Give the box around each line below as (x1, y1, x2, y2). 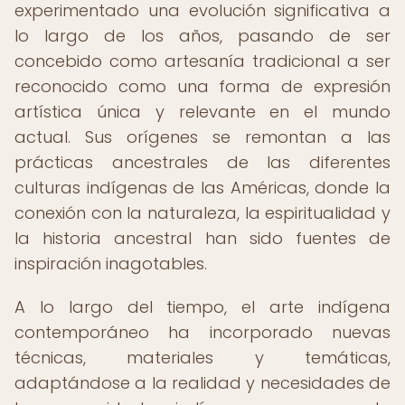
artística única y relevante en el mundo (14, 100, 391, 123)
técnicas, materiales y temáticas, (14, 346, 391, 369)
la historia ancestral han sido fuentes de (14, 227, 391, 250)
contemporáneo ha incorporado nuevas (14, 321, 391, 344)
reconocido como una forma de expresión (14, 75, 391, 98)
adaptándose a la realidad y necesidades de (14, 372, 391, 394)
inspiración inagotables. (14, 252, 207, 275)
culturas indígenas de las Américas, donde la (14, 176, 391, 199)
